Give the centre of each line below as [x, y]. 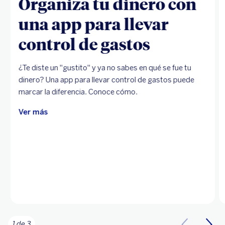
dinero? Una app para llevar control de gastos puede [106, 80]
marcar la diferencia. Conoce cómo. [78, 92]
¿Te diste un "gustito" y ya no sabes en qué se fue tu [105, 68]
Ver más [33, 112]
